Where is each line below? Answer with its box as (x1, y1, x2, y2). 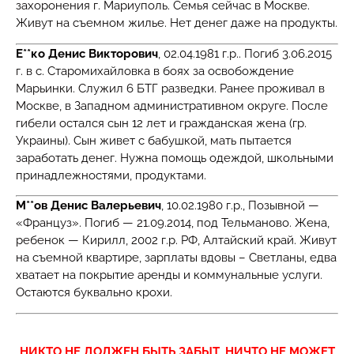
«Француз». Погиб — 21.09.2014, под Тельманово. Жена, (16, 216, 330, 231)
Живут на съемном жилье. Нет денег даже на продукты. (16, 16, 337, 31)
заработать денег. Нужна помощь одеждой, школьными (16, 150, 333, 165)
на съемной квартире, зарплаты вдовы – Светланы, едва (16, 250, 337, 265)
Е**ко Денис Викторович (16, 46, 158, 61)
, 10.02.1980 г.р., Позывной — (161, 198, 319, 213)
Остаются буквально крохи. (16, 285, 172, 300)
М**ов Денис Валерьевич (16, 198, 161, 213)
